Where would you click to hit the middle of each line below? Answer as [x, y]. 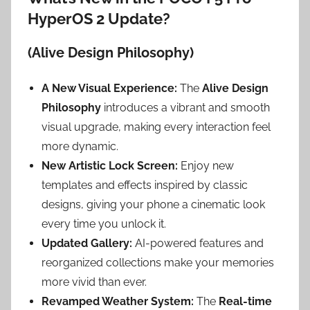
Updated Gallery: [87, 243]
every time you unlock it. [104, 224]
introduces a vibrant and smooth [185, 107]
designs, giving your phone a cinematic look [153, 204]
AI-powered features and [198, 243]
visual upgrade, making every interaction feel [156, 127]
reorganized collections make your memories [158, 262]
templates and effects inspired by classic [145, 185]
